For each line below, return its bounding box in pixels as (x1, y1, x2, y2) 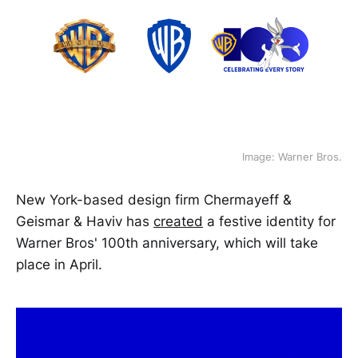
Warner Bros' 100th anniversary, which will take (16, 235, 318, 252)
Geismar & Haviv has (16, 213, 153, 230)
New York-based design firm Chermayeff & (16, 192, 292, 209)
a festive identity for (203, 213, 336, 230)
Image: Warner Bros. (242, 150, 342, 164)
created (153, 213, 203, 230)
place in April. (16, 257, 102, 273)
